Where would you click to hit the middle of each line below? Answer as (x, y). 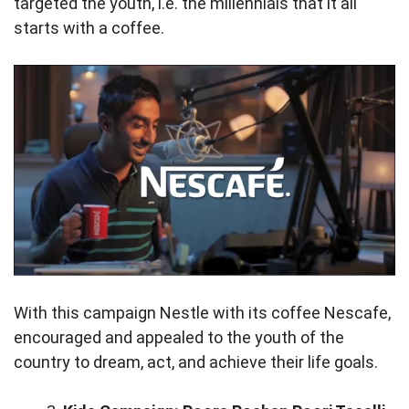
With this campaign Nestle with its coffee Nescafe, (202, 313)
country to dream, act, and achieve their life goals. (196, 362)
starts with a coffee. (91, 28)
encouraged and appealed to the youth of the (179, 337)
